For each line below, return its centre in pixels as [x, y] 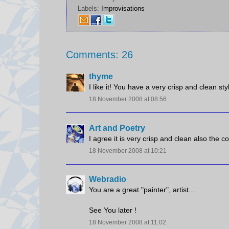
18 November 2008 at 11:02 [128, 222]
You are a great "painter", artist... [142, 189]
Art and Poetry [117, 128]
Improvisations [123, 9]
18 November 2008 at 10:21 [128, 151]
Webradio [108, 179]
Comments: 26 [99, 55]
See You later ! [113, 210]
